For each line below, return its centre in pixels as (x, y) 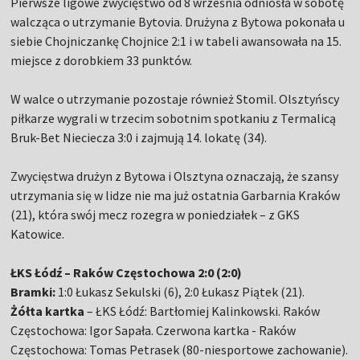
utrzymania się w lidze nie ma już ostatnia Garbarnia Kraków (176, 196)
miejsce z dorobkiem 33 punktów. (102, 61)
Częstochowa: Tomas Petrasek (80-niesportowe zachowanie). (180, 350)
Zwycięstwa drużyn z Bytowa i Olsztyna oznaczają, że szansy (175, 176)
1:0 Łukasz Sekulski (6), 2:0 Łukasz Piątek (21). (180, 292)
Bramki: (33, 292)
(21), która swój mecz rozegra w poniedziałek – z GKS (155, 215)
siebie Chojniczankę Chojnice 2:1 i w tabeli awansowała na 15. (176, 41)
